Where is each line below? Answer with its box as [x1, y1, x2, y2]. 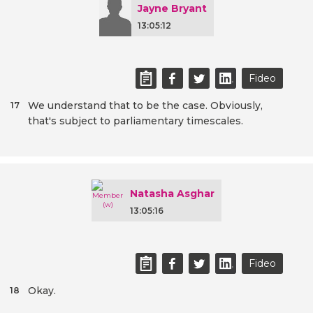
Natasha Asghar [130, 187, 214, 201]
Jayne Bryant [138, 2, 207, 15]
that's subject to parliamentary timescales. [28, 115, 246, 128]
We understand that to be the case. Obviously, [28, 99, 263, 112]
